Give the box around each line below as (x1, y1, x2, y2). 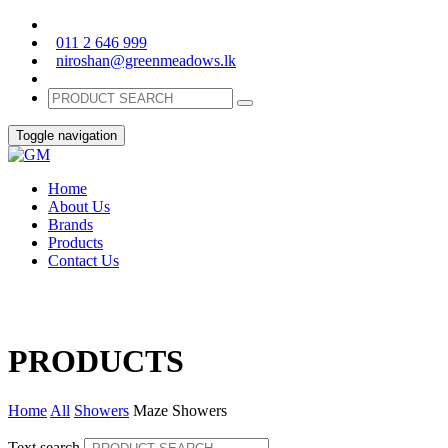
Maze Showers (133, 401, 227, 419)
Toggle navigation (16, 128, 117, 143)
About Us (48, 198, 110, 215)
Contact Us (48, 252, 119, 269)
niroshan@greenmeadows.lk (56, 52, 236, 69)
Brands (48, 216, 93, 233)
